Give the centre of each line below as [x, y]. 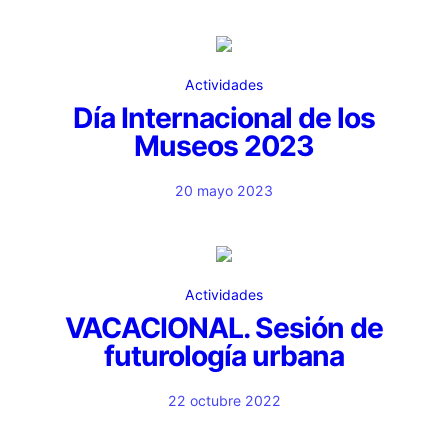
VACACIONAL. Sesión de [224, 328]
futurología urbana [224, 356]
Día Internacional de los [224, 118]
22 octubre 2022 [224, 400]
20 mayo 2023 [224, 190]
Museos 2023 [224, 146]
